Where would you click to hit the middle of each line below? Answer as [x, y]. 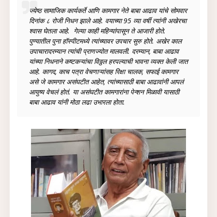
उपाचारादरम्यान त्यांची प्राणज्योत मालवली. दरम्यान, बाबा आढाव [104, 51]
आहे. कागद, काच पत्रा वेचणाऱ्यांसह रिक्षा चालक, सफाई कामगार [104, 71]
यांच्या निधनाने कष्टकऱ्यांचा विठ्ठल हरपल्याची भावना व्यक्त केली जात [108, 61]
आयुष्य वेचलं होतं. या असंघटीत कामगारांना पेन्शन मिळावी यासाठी [104, 92]
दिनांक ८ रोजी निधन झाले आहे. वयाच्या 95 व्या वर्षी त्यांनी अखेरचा [108, 21]
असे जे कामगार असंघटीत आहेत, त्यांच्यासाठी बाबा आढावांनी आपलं [106, 82]
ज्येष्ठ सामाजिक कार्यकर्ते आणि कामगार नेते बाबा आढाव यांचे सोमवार [108, 10]
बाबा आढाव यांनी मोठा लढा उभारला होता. [77, 102]
